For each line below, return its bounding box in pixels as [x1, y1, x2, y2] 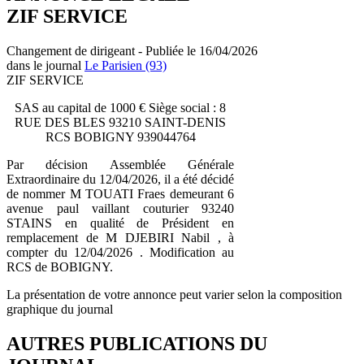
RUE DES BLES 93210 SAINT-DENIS [15, 115, 226, 129]
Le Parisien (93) [84, 58, 167, 72]
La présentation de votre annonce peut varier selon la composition [6, 287, 342, 301]
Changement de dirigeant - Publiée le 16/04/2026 [6, 43, 258, 58]
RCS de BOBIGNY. [6, 259, 113, 274]
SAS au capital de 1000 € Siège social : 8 [15, 100, 226, 115]
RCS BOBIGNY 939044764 [45, 129, 196, 144]
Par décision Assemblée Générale [6, 157, 234, 171]
